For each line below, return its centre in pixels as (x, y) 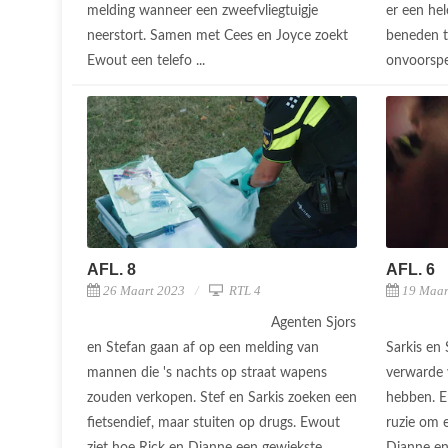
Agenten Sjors (313, 323)
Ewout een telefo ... (148, 61)
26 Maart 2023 (144, 291)
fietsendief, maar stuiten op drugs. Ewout (213, 423)
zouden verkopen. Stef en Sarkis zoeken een (222, 398)
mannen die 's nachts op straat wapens (207, 373)
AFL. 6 (410, 270)
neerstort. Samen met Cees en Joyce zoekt (217, 36)
